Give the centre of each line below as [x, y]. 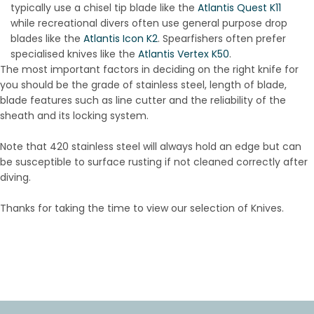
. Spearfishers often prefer [222, 38]
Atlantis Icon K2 [121, 38]
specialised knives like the [74, 54]
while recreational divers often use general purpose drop [149, 23]
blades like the [47, 38]
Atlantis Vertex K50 [184, 54]
